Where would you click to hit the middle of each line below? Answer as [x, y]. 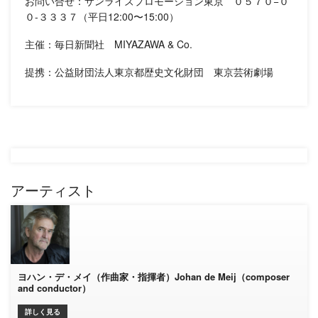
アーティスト [53, 191]
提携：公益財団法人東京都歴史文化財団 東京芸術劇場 [149, 72]
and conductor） [54, 288]
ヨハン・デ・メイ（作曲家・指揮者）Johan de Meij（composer [154, 276]
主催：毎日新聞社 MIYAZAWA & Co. [109, 44]
